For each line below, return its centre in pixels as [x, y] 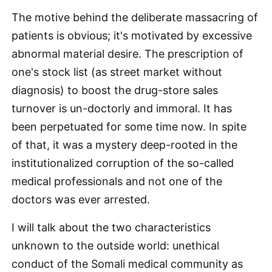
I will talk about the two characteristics [111, 227]
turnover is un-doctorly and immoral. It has [122, 108]
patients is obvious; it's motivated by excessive [132, 36]
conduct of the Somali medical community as [127, 264]
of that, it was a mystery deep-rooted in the [124, 145]
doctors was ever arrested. [81, 199]
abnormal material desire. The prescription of [127, 54]
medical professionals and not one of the [117, 181]
